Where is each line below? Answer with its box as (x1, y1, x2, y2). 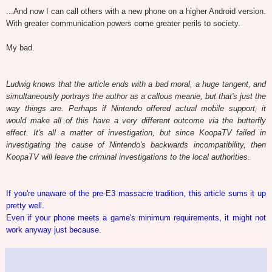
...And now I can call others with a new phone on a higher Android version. (6, 7, 266, 16)
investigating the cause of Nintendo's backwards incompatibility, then (6, 140, 266, 150)
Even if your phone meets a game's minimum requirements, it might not (6, 213, 266, 223)
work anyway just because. (6, 225, 101, 235)
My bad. (6, 43, 37, 53)
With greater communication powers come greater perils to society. (6, 19, 240, 29)
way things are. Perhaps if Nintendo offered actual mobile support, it (6, 104, 266, 114)
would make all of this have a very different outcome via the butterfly (6, 116, 266, 126)
